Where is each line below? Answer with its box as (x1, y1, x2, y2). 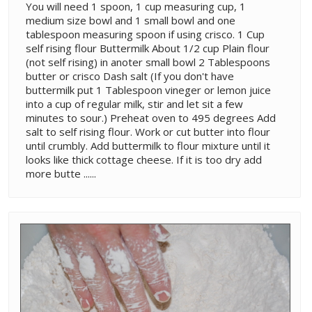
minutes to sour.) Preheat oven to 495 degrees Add (26, 110, 276, 125)
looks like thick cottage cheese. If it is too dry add (26, 152, 262, 166)
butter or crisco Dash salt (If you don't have (26, 68, 234, 83)
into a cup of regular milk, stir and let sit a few (26, 96, 243, 111)
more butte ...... (26, 166, 96, 180)
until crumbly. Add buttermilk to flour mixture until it (26, 138, 270, 153)
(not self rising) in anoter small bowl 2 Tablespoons (26, 54, 270, 69)
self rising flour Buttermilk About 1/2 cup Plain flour (26, 40, 270, 55)
